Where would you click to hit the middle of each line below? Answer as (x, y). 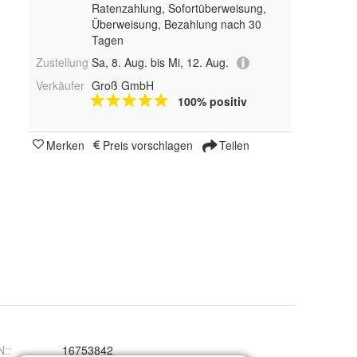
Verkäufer (60, 86)
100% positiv (212, 102)
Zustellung (62, 62)
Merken (65, 145)
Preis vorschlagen (148, 145)
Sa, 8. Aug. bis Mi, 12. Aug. (160, 62)
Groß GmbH (122, 86)
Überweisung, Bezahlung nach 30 (176, 24)
